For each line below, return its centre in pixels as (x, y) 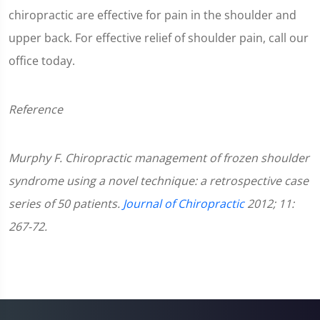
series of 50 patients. (66, 203)
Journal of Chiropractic (184, 203)
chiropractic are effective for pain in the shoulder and (152, 15)
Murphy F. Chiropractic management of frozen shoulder (159, 157)
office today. (42, 60)
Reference (36, 109)
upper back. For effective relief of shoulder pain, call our (159, 37)
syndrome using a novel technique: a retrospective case (159, 180)
